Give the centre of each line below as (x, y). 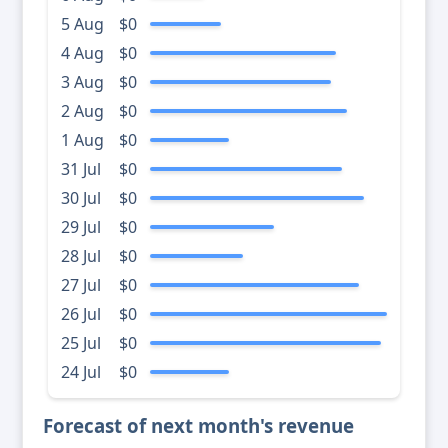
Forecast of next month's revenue (198, 426)
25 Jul (81, 343)
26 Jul (81, 314)
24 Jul (81, 372)
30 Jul (81, 198)
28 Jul (81, 256)
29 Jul (81, 227)
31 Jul (81, 169)
